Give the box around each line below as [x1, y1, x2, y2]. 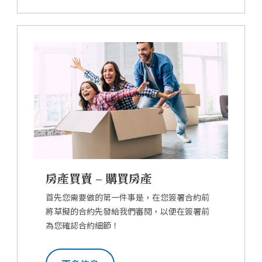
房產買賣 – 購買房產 [46, 170, 152, 187]
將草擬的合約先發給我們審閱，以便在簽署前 [46, 205, 209, 218]
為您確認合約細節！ [46, 219, 119, 232]
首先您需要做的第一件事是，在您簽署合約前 [46, 191, 209, 204]
